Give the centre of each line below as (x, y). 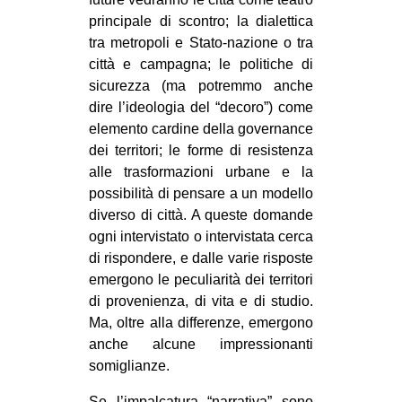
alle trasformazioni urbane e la (201, 172)
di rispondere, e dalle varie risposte (201, 258)
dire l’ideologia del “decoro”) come (201, 108)
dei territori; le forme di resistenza (201, 151)
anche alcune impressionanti (201, 345)
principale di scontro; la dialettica (201, 22)
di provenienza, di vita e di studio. (201, 301)
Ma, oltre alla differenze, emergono (201, 323)
